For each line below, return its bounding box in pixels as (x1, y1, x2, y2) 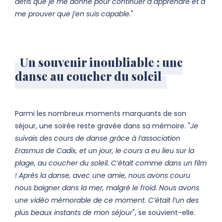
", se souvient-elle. (132, 208, 195, 218)
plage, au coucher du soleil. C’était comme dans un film (15, 158, 207, 168)
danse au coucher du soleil (15, 68, 162, 84)
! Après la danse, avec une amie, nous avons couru (15, 170, 190, 181)
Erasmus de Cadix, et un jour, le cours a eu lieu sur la (15, 146, 194, 156)
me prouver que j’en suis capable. (15, 9, 131, 19)
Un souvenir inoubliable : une (20, 54, 183, 70)
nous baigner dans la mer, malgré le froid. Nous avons (15, 183, 199, 193)
